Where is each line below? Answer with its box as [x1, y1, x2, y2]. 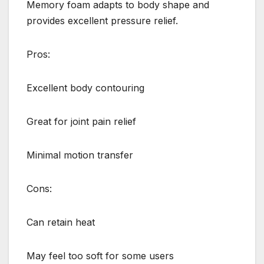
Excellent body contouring [27, 81, 144, 94]
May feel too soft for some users [27, 249, 174, 262]
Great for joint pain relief [27, 115, 136, 127]
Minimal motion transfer [27, 148, 133, 161]
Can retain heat [27, 216, 95, 228]
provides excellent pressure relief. [27, 14, 178, 27]
